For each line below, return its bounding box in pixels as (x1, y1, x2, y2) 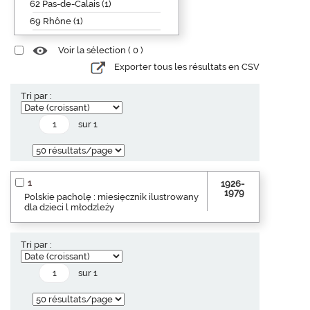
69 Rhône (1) (30, 15, 83, 26)
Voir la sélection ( (58, 45, 133, 56)
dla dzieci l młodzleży (24, 201, 114, 212)
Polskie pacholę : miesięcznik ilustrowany (24, 191, 199, 202)
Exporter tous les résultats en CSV (114, 62, 259, 73)
